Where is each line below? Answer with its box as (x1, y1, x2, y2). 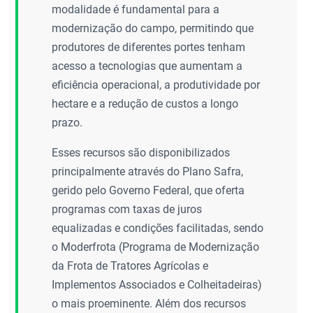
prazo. (52, 116, 83, 129)
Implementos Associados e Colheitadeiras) (52, 278, 263, 291)
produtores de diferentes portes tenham (52, 41, 246, 54)
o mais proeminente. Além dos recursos (52, 297, 247, 310)
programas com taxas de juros (52, 203, 203, 216)
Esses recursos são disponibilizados (52, 146, 231, 159)
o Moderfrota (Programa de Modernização (52, 240, 260, 254)
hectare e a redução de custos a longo (52, 97, 239, 110)
